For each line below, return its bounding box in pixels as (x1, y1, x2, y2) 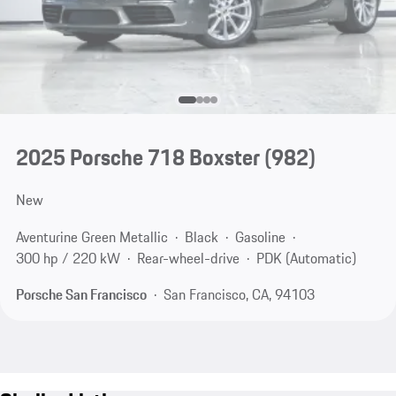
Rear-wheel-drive (136, 247, 240, 269)
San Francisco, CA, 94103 (163, 284, 315, 306)
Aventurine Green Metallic (15, 225, 168, 247)
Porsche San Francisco (15, 284, 147, 306)
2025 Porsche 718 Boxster (15, 141, 260, 175)
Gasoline (234, 225, 286, 247)
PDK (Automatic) (255, 247, 356, 269)
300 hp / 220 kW (15, 247, 120, 269)
